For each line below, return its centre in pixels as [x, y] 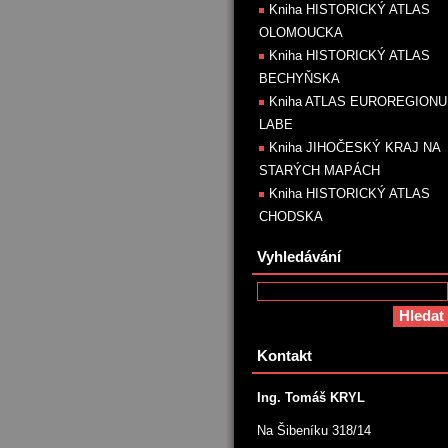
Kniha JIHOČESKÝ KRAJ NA [355, 147]
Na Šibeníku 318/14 [314, 430]
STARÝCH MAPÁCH [319, 170]
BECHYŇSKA [299, 78]
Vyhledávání [299, 256]
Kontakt [284, 355]
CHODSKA [291, 216]
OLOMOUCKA [301, 32]
